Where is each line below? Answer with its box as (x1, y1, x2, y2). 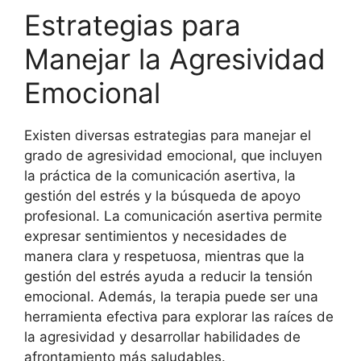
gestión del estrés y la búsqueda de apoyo (24, 187, 301, 204)
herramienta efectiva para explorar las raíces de (24, 308, 334, 325)
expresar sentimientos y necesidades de (24, 227, 287, 244)
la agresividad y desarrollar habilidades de (24, 328, 301, 345)
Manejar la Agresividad (24, 41, 326, 76)
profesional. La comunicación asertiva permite (24, 207, 322, 224)
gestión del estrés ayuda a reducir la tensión (24, 268, 313, 284)
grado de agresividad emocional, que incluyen (24, 147, 322, 164)
